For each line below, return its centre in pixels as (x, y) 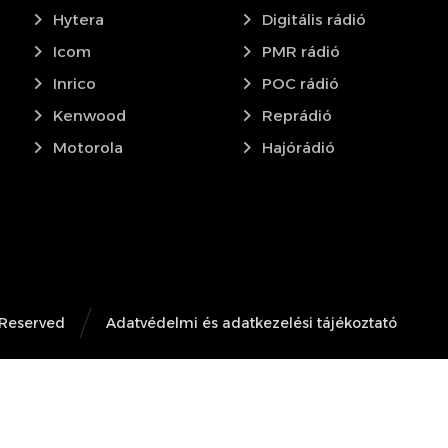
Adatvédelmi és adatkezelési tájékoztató (252, 323)
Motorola (87, 147)
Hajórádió (299, 147)
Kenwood (89, 115)
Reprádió (297, 115)
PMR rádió (301, 51)
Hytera (78, 19)
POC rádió (301, 83)
